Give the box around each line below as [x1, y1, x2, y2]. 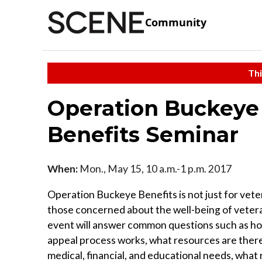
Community [145, 15, 206, 30]
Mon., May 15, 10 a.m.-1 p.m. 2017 [78, 162, 232, 175]
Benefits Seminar [47, 121, 239, 147]
